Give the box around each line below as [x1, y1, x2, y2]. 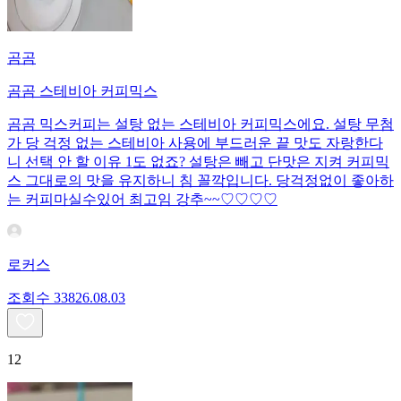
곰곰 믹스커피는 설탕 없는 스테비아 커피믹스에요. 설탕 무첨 [7, 115, 394, 132]
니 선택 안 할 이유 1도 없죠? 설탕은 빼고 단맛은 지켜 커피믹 [7, 153, 389, 169]
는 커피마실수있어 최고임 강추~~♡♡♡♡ [7, 191, 277, 207]
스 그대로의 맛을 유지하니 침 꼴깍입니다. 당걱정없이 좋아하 [7, 172, 394, 188]
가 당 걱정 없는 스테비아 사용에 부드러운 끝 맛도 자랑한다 [7, 134, 383, 150]
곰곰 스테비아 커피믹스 [7, 82, 158, 98]
